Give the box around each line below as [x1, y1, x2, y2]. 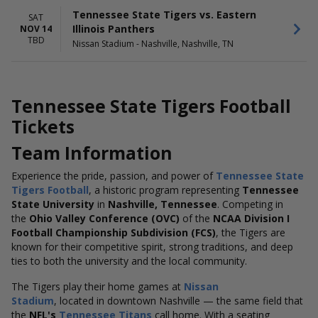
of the [180, 212, 213, 225]
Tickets [11, 115, 75, 138]
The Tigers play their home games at [11, 280, 184, 293]
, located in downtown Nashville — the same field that [54, 294, 303, 307]
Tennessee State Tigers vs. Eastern [72, 8, 256, 21]
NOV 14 [20, 22, 52, 35]
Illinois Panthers [72, 22, 155, 35]
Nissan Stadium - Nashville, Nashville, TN [72, 38, 234, 50]
